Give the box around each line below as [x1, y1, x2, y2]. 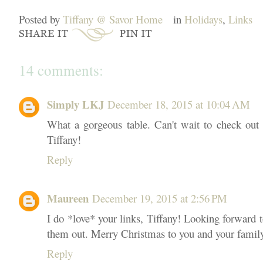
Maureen [47, 190, 89, 206]
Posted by [19, 11, 63, 26]
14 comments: [19, 60, 103, 80]
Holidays [184, 11, 222, 26]
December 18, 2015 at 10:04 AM [107, 96, 250, 112]
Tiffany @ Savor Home [63, 11, 163, 26]
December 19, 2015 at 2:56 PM [92, 190, 227, 205]
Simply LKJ [47, 96, 104, 112]
